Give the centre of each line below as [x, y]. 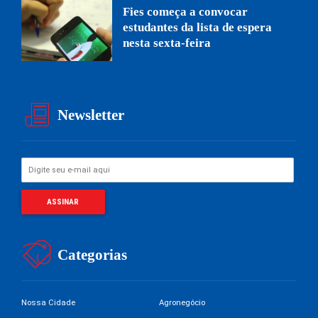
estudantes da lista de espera [198, 28]
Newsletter [91, 115]
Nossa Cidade [48, 302]
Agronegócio [182, 302]
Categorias [93, 254]
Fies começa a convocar [186, 12]
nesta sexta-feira [167, 43]
